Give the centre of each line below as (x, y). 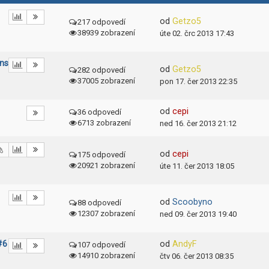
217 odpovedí (102, 22)
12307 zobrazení (107, 213)
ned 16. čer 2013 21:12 (198, 123)
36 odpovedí (100, 112)
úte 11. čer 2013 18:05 (197, 166)
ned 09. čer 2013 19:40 (198, 214)
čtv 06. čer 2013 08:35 (197, 256)
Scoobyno (192, 202)
